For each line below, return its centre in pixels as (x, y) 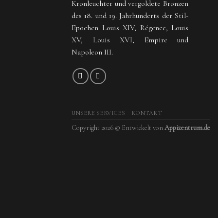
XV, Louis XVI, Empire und (130, 40)
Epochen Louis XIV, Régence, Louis (130, 27)
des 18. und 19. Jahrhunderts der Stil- (130, 15)
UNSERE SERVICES (99, 113)
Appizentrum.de (187, 127)
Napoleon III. (92, 52)
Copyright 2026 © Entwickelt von (118, 127)
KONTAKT (147, 113)
